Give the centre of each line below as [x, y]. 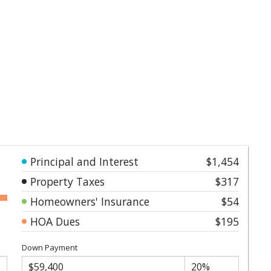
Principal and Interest [84, 161]
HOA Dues [55, 221]
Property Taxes [67, 181]
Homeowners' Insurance [90, 201]
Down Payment [50, 247]
